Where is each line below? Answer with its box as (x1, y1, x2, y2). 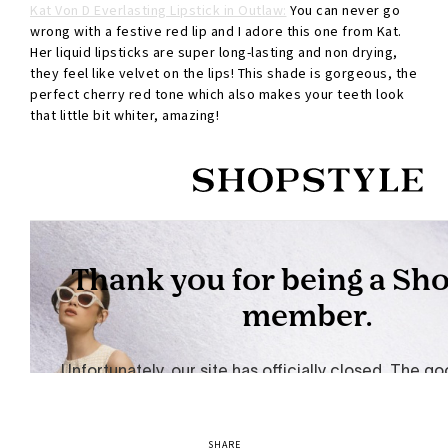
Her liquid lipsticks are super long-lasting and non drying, (30, 43, 398, 62)
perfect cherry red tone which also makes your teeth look (30, 85, 404, 104)
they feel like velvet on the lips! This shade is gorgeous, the (30, 64, 417, 83)
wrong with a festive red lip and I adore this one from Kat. (30, 22, 402, 41)
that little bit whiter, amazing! (30, 106, 219, 125)
